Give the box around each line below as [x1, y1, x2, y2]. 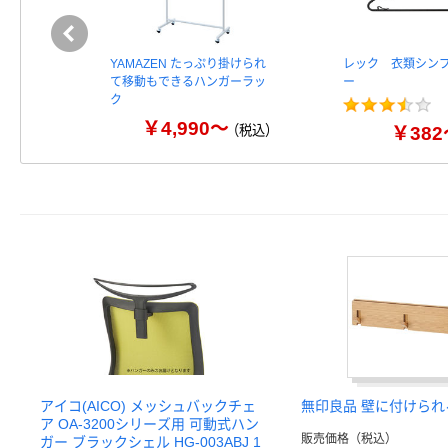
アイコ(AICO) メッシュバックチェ [40, 398, 256, 414]
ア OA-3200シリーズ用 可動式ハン [40, 416, 259, 432]
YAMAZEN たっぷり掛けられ [110, 57, 266, 71]
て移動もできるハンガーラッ [110, 75, 266, 89]
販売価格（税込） [301, 432, 397, 446]
